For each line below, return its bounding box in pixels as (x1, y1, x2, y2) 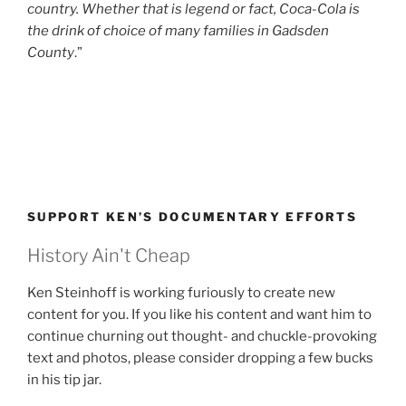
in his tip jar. (27, 371, 101, 388)
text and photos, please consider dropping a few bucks (27, 349, 373, 366)
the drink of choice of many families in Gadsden (27, 22, 329, 39)
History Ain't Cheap (27, 244, 190, 266)
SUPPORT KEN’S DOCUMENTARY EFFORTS (27, 209, 357, 225)
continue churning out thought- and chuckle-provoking (27, 327, 377, 344)
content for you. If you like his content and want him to (27, 305, 372, 323)
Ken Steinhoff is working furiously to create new (27, 284, 335, 301)
